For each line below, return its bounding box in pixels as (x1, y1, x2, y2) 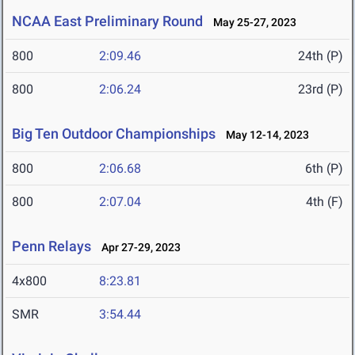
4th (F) (306, 194, 343, 210)
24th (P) (298, 48, 343, 64)
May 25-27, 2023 (206, 16, 296, 29)
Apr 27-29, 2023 (94, 241, 181, 254)
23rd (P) (298, 82, 343, 97)
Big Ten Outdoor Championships (12, 125, 216, 143)
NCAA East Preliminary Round (12, 13, 203, 30)
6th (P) (305, 161, 343, 177)
